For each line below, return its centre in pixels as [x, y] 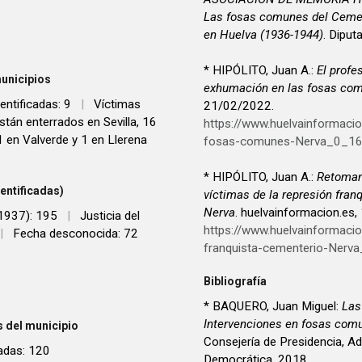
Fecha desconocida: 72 [76, 234]
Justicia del [110, 216]
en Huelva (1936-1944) [263, 34]
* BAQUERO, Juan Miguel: [273, 307]
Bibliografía [235, 282]
